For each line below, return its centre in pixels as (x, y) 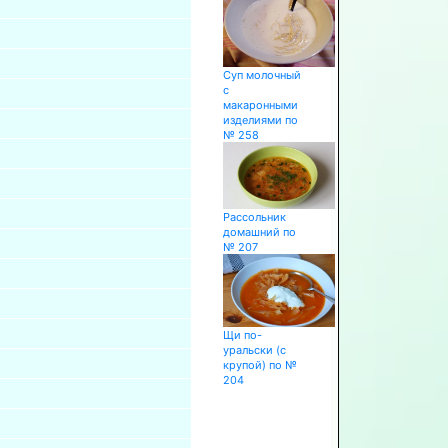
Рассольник (254, 216)
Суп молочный (261, 74)
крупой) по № (259, 364)
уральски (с (254, 349)
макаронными (260, 104)
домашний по (259, 231)
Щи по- (242, 334)
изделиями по (260, 119)
